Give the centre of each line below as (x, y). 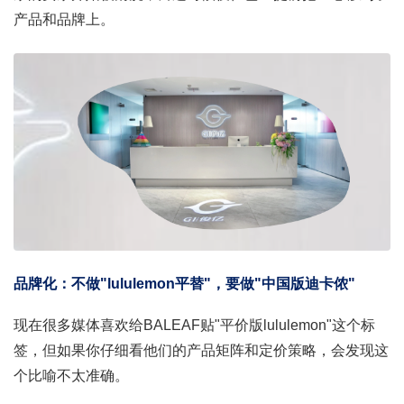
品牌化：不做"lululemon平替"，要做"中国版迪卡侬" (184, 284)
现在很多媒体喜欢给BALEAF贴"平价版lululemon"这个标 (194, 326)
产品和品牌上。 (64, 19)
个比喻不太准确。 (71, 376)
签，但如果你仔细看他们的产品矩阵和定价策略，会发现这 (201, 351)
